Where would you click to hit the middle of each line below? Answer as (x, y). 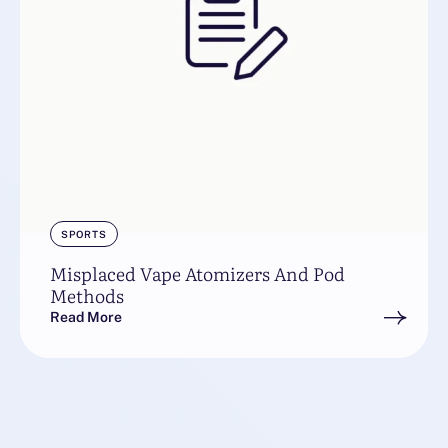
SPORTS (84, 234)
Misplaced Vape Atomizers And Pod (197, 274)
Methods (87, 296)
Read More (86, 317)
